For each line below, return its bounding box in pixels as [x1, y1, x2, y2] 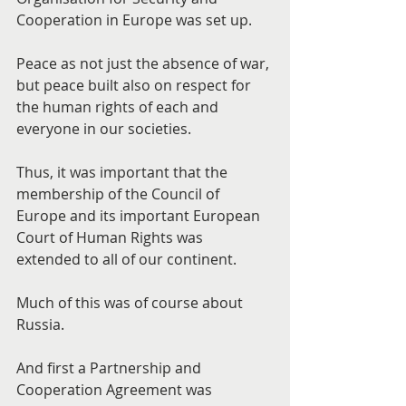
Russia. [16, 314, 64, 334]
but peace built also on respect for [16, 75, 255, 95]
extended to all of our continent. [16, 249, 237, 269]
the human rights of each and [16, 97, 222, 117]
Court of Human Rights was [16, 227, 207, 247]
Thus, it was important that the [16, 162, 231, 182]
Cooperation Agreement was [16, 380, 216, 400]
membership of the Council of [16, 184, 223, 204]
